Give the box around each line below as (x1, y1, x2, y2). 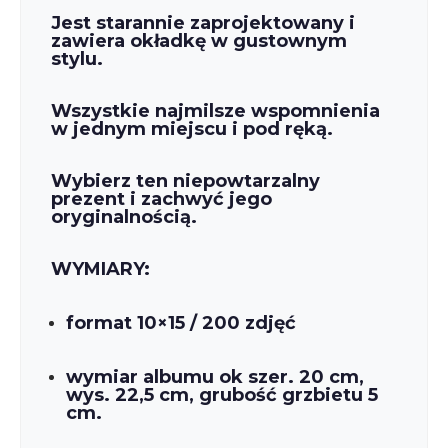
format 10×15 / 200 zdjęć (66, 312, 296, 335)
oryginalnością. (51, 206, 197, 229)
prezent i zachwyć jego (51, 188, 272, 211)
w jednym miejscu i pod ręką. (51, 118, 333, 141)
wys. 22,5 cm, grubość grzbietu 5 (66, 384, 378, 407)
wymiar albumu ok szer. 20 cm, (66, 366, 364, 389)
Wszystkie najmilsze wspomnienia (51, 100, 380, 123)
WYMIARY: (51, 258, 150, 281)
